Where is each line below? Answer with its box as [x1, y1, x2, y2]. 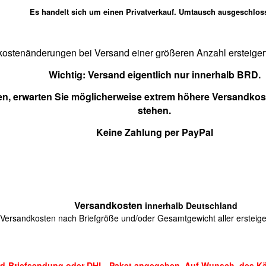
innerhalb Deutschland [144, 199, 237, 211]
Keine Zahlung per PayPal [96, 125, 213, 139]
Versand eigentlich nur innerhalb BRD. [87, 68, 261, 81]
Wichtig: [48, 68, 88, 81]
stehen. [138, 103, 171, 117]
